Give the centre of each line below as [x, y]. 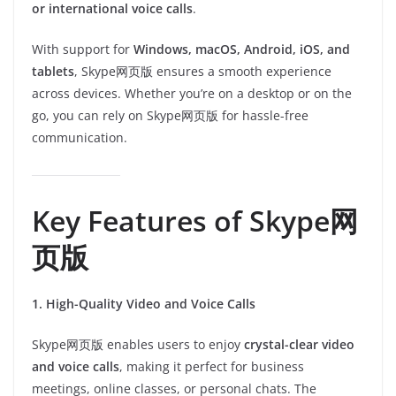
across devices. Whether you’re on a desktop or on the [192, 93]
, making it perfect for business [212, 366]
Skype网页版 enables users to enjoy [138, 344]
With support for [83, 49]
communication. [80, 137]
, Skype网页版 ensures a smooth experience [203, 71]
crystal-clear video [299, 344]
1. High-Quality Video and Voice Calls [144, 304]
